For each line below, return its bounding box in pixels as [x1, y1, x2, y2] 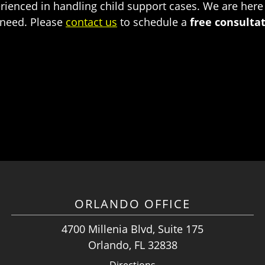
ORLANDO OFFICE [75, 196, 190, 212]
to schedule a [117, 15, 190, 29]
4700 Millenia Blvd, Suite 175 [62, 222, 203, 236]
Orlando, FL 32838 [88, 238, 177, 252]
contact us [66, 15, 117, 29]
